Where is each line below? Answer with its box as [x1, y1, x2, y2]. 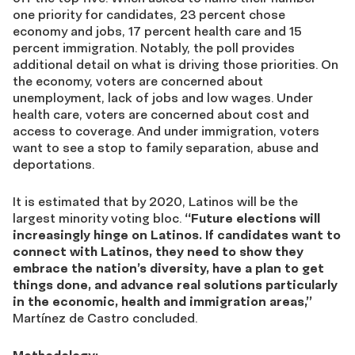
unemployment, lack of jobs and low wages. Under [13, 90, 313, 105]
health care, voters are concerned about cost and [13, 106, 309, 122]
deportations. [13, 156, 94, 172]
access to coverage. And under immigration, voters [13, 123, 319, 139]
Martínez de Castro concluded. [13, 310, 197, 326]
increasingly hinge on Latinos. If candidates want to [13, 227, 341, 242]
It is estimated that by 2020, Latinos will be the [13, 193, 298, 209]
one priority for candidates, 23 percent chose [13, 6, 285, 22]
